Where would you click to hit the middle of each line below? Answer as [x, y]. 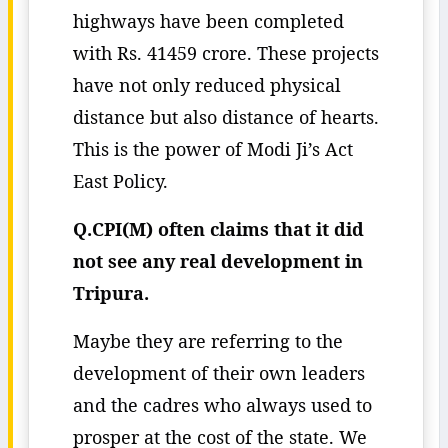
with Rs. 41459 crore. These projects [226, 53]
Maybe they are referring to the [208, 341]
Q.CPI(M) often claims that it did [218, 229]
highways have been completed [208, 21]
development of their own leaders [219, 373]
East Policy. [120, 181]
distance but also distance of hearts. [226, 117]
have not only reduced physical [207, 85]
